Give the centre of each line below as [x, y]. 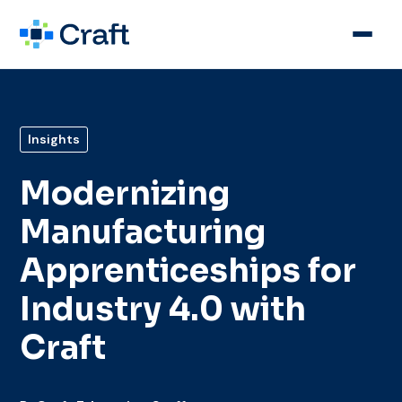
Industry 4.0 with [163, 309]
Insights [54, 139]
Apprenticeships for [188, 270]
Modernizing [125, 193]
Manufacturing [143, 232]
